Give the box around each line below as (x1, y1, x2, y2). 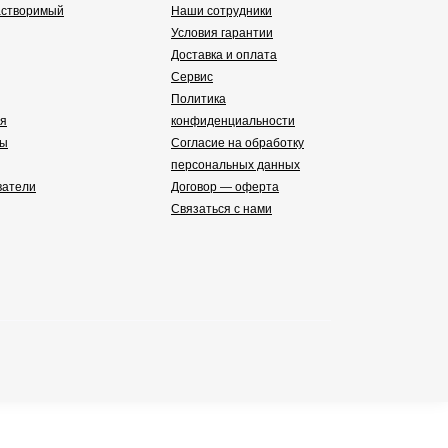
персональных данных (171, 158, 300, 173)
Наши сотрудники (171, 4, 272, 19)
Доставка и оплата (171, 48, 277, 63)
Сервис (171, 70, 213, 85)
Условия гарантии (171, 26, 273, 41)
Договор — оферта (171, 180, 279, 195)
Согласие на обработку (171, 136, 304, 151)
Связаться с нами (171, 202, 272, 217)
